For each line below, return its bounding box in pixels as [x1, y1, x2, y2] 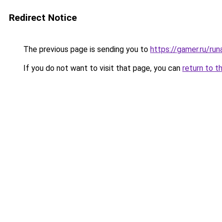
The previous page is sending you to [21, 45, 150, 54]
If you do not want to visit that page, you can [21, 63, 182, 73]
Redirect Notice [9, 12, 77, 23]
